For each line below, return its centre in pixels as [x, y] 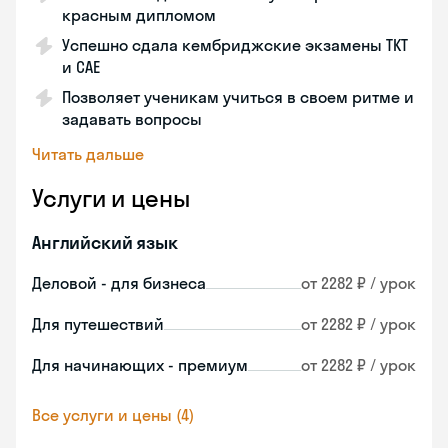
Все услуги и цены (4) [113, 415]
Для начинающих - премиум [140, 365]
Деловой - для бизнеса [119, 283]
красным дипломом [139, 15]
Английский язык [105, 242]
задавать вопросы [132, 119]
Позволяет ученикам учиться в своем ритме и [238, 97]
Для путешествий [98, 324]
